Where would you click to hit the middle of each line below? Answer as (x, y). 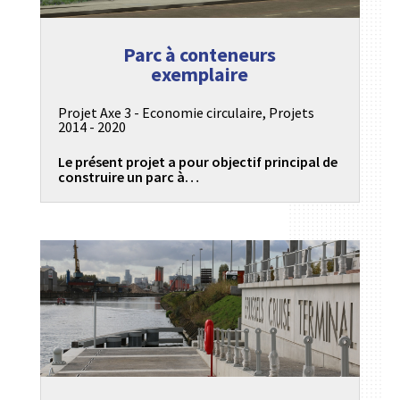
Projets (291, 112)
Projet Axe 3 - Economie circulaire (160, 112)
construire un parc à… (128, 177)
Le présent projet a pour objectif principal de (197, 162)
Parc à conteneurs (200, 54)
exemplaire (200, 74)
